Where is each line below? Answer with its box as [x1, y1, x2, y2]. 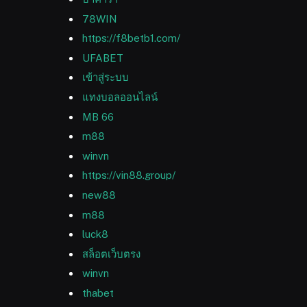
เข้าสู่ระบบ [82, 71, 129, 84]
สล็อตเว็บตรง [82, 247, 140, 260]
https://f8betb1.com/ [82, 32, 180, 45]
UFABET [82, 51, 123, 64]
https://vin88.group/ [82, 169, 175, 182]
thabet [82, 287, 114, 299]
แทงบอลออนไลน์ [82, 91, 158, 103]
